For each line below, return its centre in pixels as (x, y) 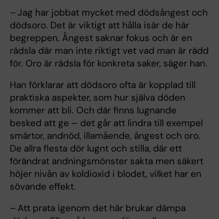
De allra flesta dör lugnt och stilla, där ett (96, 149)
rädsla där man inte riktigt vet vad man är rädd (109, 51)
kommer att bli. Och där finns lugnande (93, 110)
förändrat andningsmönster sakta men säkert (107, 161)
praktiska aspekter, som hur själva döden (98, 98)
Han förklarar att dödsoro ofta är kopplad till (103, 85)
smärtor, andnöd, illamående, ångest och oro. (105, 136)
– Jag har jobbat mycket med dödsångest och (109, 13)
